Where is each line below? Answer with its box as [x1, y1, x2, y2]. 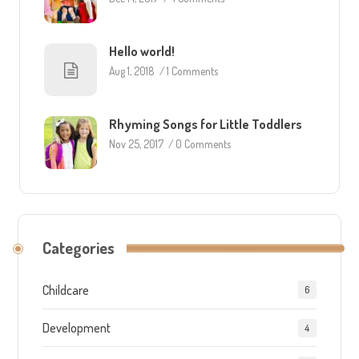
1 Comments [167, 64, 219, 79]
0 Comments [175, 137, 232, 151]
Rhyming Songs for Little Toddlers [109, 116, 303, 133]
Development [42, 320, 111, 337]
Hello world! [109, 43, 175, 60]
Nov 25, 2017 [109, 137, 164, 151]
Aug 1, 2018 [109, 64, 155, 79]
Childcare [42, 282, 90, 299]
